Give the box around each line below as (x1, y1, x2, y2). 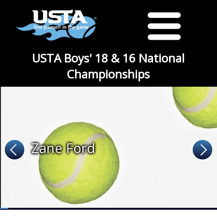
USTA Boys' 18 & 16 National (32, 50, 185, 66)
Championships (67, 66, 150, 82)
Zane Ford (31, 139, 95, 157)
